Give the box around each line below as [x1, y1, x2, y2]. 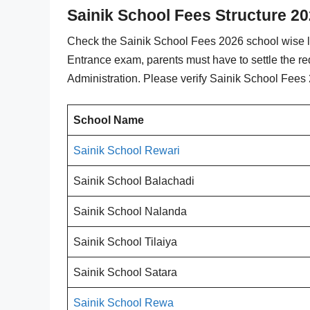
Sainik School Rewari [73, 144, 180, 156]
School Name [73, 113, 144, 126]
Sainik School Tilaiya [73, 235, 177, 248]
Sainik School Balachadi [73, 174, 194, 187]
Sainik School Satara [73, 266, 177, 278]
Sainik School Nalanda [73, 205, 187, 217]
